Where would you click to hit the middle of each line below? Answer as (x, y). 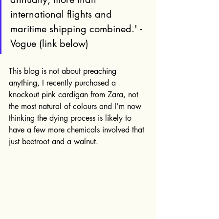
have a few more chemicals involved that (78, 130)
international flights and (63, 14)
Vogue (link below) (49, 44)
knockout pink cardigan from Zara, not (75, 95)
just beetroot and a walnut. (54, 142)
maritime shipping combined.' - (77, 29)
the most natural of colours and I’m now (76, 106)
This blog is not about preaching (64, 71)
